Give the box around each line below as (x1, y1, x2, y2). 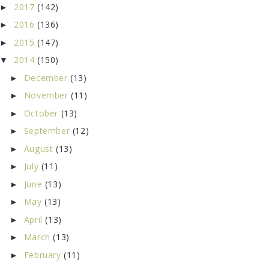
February (23, 249, 64, 261)
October (23, 107, 61, 119)
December (23, 71, 71, 83)
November (23, 89, 71, 101)
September (23, 125, 73, 137)
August (23, 142, 56, 154)
